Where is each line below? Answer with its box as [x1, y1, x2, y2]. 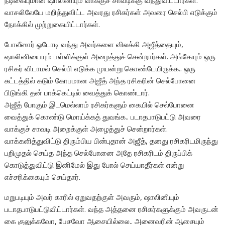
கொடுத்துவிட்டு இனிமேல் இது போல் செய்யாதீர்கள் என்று [5, 160, 184, 170]
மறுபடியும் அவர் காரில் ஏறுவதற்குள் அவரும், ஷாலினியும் [5, 192, 180, 202]
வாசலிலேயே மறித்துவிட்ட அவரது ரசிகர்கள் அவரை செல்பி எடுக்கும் [5, 7, 218, 18]
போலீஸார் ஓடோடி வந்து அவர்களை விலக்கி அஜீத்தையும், [5, 39, 184, 50]
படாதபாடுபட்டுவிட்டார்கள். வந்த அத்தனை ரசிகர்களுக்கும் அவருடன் [5, 204, 219, 214]
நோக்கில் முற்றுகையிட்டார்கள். [5, 19, 100, 30]
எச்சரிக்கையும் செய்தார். [5, 172, 81, 182]
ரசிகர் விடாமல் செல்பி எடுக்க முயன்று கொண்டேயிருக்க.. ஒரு [5, 63, 196, 74]
